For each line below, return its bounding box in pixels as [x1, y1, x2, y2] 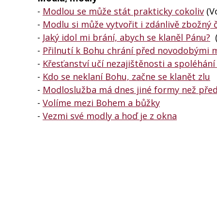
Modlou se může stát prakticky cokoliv [43, 5, 204, 17]
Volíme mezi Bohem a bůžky [43, 96, 160, 108]
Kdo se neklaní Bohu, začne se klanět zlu [43, 70, 210, 82]
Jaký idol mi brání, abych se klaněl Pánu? [43, 31, 210, 43]
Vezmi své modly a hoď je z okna [43, 109, 177, 122]
